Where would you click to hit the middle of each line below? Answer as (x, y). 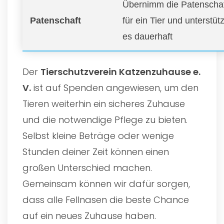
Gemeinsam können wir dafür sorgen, (106, 183)
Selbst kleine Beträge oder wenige (98, 135)
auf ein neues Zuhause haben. (89, 215)
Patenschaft (55, 20)
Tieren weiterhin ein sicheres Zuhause (104, 103)
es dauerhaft (147, 36)
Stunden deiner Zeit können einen (96, 151)
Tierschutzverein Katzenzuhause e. (120, 71)
